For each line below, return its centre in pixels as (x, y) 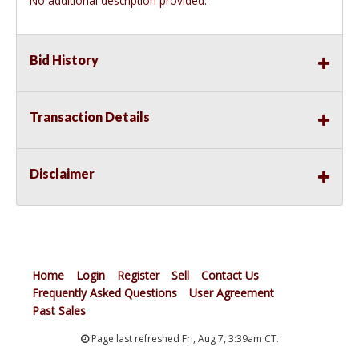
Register (138, 276)
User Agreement (232, 293)
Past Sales (59, 311)
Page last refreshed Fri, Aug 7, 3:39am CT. (184, 339)
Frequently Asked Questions (105, 293)
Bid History (64, 60)
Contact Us (230, 276)
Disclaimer (62, 174)
